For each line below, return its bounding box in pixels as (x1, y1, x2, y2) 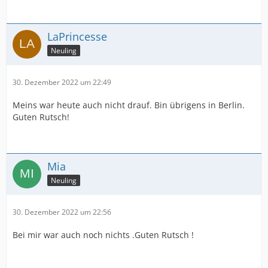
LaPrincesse (47, 29, 107, 44)
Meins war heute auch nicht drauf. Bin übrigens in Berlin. (13, 99, 245, 111)
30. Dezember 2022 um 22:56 (13, 207, 111, 217)
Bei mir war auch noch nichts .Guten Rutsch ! (13, 229, 194, 240)
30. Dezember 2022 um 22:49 (13, 77, 111, 87)
